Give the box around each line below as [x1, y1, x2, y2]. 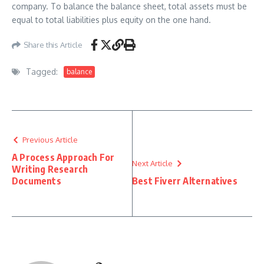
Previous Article [22, 135, 78, 144]
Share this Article [24, 39, 82, 49]
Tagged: [26, 67, 58, 77]
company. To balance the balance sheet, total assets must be [12, 1, 247, 11]
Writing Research [12, 163, 88, 175]
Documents [12, 175, 61, 187]
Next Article [132, 159, 173, 168]
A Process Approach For [12, 151, 115, 163]
